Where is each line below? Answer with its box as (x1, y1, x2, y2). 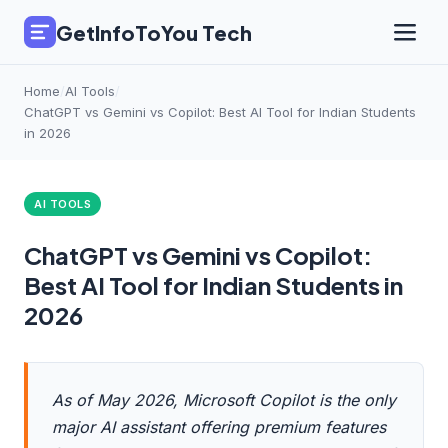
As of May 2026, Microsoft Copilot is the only (52, 390, 396, 410)
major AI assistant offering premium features (52, 417, 386, 437)
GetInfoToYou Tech (56, 19, 252, 45)
